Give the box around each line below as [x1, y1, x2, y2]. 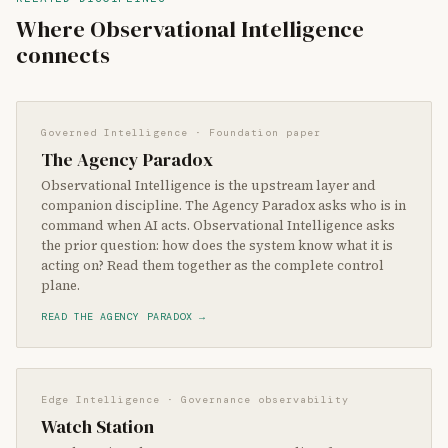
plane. [41, 277, 80, 294]
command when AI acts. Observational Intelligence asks [41, 217, 395, 234]
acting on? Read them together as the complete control [41, 257, 384, 274]
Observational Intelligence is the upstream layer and [41, 177, 376, 194]
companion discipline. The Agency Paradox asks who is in [41, 197, 406, 214]
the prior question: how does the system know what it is [41, 237, 393, 254]
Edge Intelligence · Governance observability [41, 393, 349, 406]
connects [16, 40, 110, 71]
